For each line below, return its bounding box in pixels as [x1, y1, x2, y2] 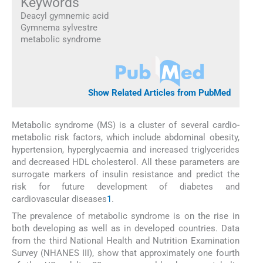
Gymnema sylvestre [20, 22, 97, 33]
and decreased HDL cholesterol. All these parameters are [12, 157, 240, 168]
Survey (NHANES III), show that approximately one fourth [12, 247, 240, 258]
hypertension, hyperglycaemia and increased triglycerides [12, 144, 240, 156]
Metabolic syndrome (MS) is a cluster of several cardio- [12, 120, 240, 131]
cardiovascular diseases [12, 194, 107, 205]
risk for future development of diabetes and [12, 181, 240, 193]
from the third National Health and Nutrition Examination [12, 235, 240, 246]
